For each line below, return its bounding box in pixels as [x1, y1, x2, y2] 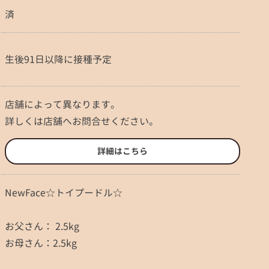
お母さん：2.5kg [5, 237, 77, 250]
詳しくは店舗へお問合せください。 [5, 115, 159, 128]
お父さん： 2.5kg [5, 220, 79, 233]
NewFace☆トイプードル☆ [5, 186, 122, 199]
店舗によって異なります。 [5, 98, 120, 111]
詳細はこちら [97, 145, 148, 157]
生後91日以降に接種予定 [5, 53, 112, 66]
